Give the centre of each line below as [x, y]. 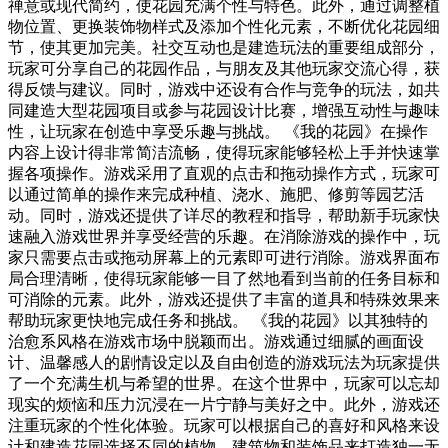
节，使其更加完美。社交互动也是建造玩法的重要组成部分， [224, 48]
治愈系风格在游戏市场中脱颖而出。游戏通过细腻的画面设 [216, 342]
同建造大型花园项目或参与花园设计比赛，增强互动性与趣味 [224, 111]
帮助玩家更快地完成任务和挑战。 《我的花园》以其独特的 [218, 321]
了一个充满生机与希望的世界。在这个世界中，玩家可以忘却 [224, 384]
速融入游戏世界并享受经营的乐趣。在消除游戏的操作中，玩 [224, 237]
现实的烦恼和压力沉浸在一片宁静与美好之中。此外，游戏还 [224, 405]
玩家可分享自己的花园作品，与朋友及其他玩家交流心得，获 [224, 69]
